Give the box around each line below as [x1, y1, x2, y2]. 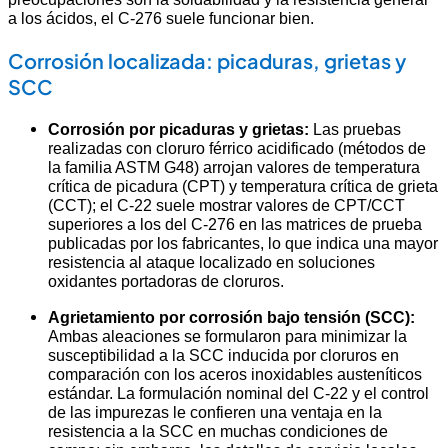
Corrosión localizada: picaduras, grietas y [8, 48, 406, 74]
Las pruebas [309, 120, 401, 139]
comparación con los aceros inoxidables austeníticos [48, 364, 422, 383]
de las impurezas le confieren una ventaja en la [48, 402, 382, 421]
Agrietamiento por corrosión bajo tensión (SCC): [48, 307, 415, 326]
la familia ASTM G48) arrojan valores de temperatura [48, 158, 420, 177]
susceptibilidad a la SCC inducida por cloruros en [48, 345, 399, 364]
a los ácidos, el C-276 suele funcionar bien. [8, 9, 314, 28]
